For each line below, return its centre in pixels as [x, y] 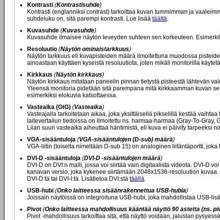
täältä [160, 19]
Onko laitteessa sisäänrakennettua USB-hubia [122, 191]
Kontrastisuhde [78, 5]
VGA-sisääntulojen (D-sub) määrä [126, 139]
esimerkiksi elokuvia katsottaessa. [72, 95]
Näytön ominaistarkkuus [95, 49]
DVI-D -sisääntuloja [54, 158]
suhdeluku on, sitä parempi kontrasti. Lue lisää [90, 19]
